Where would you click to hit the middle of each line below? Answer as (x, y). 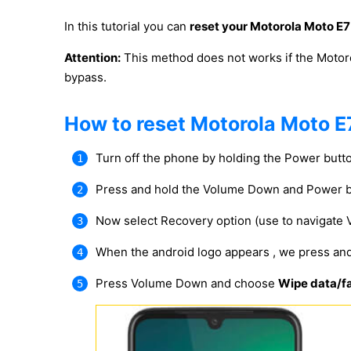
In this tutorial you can (127, 26)
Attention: (92, 58)
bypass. (85, 77)
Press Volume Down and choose (187, 283)
